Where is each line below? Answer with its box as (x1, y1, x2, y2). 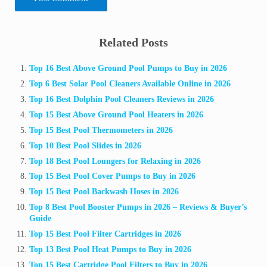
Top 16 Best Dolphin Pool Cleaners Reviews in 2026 (29, 94, 215, 104)
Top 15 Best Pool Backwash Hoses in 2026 (29, 187, 179, 197)
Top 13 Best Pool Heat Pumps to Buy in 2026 (29, 245, 192, 254)
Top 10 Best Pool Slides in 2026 (29, 141, 142, 150)
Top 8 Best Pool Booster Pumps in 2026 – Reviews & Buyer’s (29, 203, 247, 212)
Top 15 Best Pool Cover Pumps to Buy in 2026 (29, 172, 196, 181)
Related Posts (98, 35, 168, 49)
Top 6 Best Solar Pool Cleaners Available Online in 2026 (29, 79, 231, 88)
